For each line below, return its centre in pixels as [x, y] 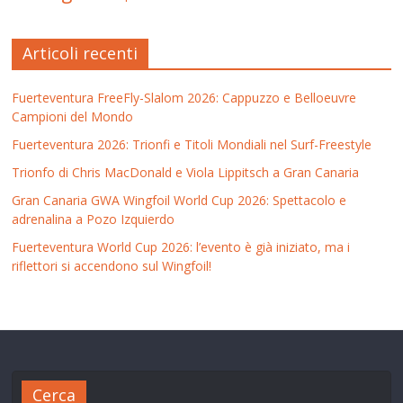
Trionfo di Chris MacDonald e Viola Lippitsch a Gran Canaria [186, 173]
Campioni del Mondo [73, 117]
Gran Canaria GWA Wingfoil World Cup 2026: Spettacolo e [179, 201]
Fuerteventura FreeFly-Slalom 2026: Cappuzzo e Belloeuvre [184, 98]
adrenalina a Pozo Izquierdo [94, 219]
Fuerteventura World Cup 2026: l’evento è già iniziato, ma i [181, 247]
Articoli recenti [81, 54]
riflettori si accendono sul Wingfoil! [112, 266]
